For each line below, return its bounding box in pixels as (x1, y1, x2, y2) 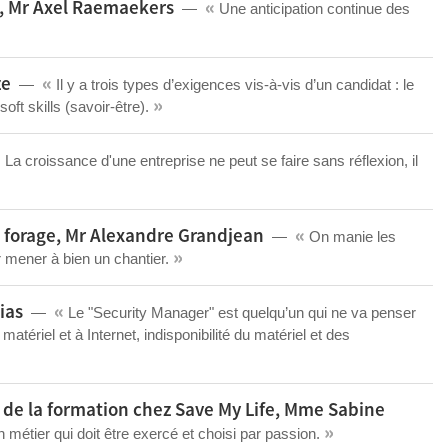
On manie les (305, 228, 396, 245)
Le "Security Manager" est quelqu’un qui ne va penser (64, 304, 416, 321)
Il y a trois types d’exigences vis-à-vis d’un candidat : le (52, 76, 414, 93)
